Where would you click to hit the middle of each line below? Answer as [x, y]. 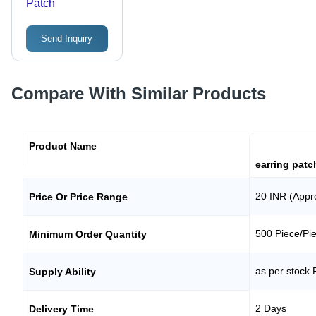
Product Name [63, 146]
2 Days [271, 308]
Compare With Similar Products [139, 93]
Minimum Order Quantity [88, 234]
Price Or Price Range [78, 196]
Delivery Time [61, 309]
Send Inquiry [67, 38]
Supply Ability [62, 271]
